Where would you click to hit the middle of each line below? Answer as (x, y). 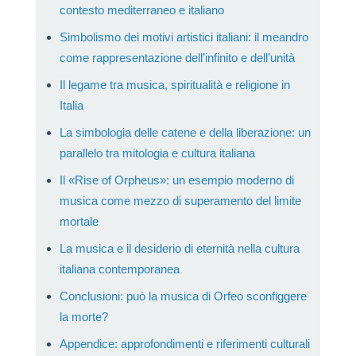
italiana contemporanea (119, 269)
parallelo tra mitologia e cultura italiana (157, 153)
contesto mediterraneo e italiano (141, 10)
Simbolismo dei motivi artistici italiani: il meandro (184, 37)
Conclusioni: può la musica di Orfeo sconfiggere (183, 296)
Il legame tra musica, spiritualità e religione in (174, 85)
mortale (79, 222)
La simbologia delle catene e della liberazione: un (185, 133)
